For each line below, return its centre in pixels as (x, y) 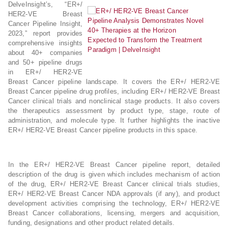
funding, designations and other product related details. (91, 223)
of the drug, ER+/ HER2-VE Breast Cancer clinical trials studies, (114, 184)
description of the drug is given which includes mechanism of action (114, 174)
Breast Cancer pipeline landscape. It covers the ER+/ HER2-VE (114, 82)
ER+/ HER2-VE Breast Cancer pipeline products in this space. (103, 130)
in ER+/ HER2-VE (45, 72)
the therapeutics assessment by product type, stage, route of (114, 111)
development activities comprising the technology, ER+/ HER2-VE (114, 203)
